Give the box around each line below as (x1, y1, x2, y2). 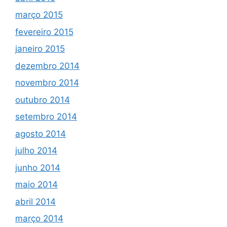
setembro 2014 (15, 111, 77, 122)
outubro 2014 (15, 94, 70, 105)
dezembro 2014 (15, 60, 80, 71)
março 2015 (15, 10, 63, 20)
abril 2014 (15, 196, 56, 207)
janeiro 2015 (15, 44, 65, 54)
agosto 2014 (15, 128, 66, 139)
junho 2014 (15, 162, 60, 173)
